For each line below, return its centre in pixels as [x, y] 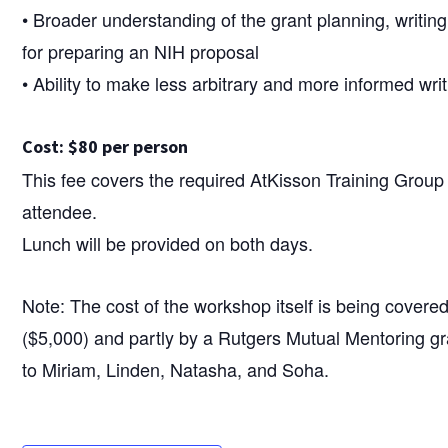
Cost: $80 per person [105, 146]
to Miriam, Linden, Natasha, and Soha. [176, 368]
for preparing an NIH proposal [141, 50]
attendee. [60, 210]
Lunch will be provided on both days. [168, 242]
